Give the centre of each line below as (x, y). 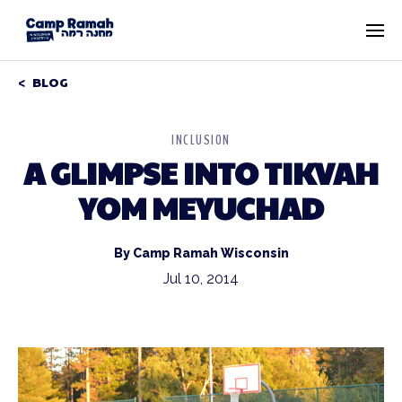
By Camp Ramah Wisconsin (201, 253)
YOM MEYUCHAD (201, 207)
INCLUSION (201, 140)
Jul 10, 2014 (201, 279)
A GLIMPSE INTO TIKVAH (201, 172)
